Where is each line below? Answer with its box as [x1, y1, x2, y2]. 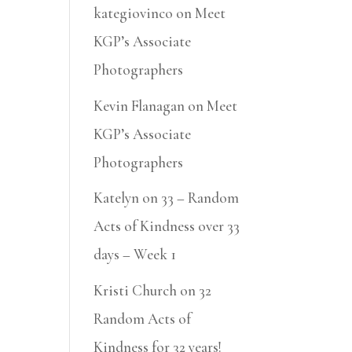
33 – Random [161, 189, 240, 207]
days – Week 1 [93, 245, 177, 264]
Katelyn [93, 189, 140, 207]
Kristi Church [93, 280, 178, 299]
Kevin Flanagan [93, 96, 185, 115]
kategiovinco [93, 4, 174, 23]
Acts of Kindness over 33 [93, 217, 240, 236]
